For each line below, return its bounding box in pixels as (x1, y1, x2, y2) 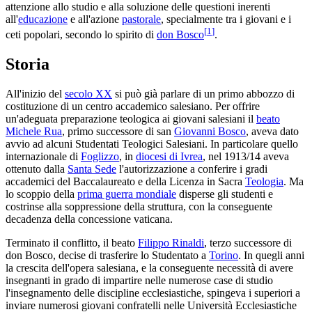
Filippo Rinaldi (138, 236, 204, 249)
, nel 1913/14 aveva (203, 150, 289, 162)
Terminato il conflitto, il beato (6, 236, 138, 249)
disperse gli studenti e (176, 187, 273, 200)
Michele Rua (6, 125, 62, 137)
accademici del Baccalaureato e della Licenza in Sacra (6, 175, 245, 187)
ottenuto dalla (6, 162, 68, 175)
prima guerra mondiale (77, 187, 176, 200)
